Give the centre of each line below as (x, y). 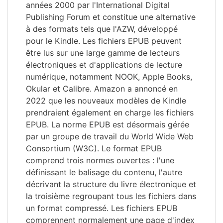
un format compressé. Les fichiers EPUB (102, 208)
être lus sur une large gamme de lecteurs (103, 53)
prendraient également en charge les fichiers (110, 112)
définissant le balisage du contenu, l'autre (104, 172)
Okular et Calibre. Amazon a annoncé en (102, 89)
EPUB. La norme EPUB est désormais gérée (108, 124)
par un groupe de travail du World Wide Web (110, 136)
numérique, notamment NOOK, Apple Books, (109, 77)
